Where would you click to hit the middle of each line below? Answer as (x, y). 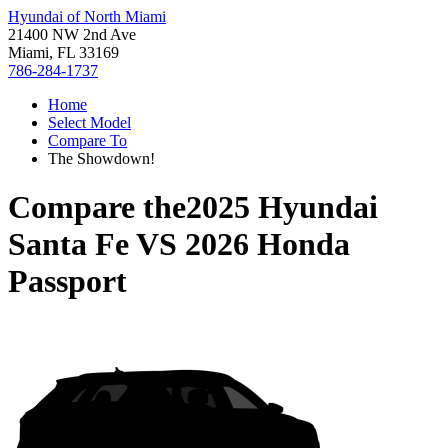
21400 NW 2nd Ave (72, 34)
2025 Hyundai (282, 207)
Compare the (97, 207)
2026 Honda (267, 244)
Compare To (87, 140)
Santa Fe (68, 244)
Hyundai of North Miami (87, 16)
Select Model (89, 122)
